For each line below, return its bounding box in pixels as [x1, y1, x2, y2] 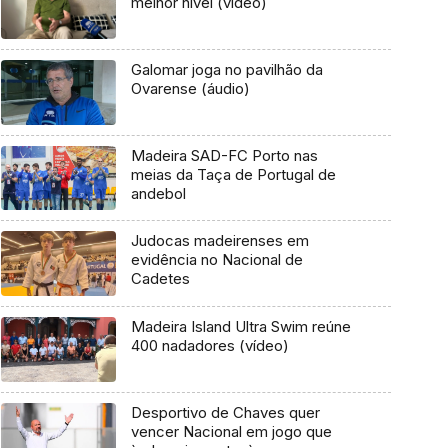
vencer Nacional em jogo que [130, 421, 332, 441]
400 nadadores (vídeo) [130, 336, 289, 356]
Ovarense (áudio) [130, 79, 250, 99]
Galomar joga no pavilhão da [130, 60, 323, 80]
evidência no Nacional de [130, 250, 303, 270]
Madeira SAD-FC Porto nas [130, 145, 318, 165]
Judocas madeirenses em [130, 231, 309, 251]
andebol [130, 183, 186, 203]
